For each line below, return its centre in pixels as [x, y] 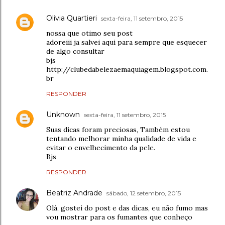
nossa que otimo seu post [89, 33]
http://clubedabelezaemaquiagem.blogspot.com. [127, 69]
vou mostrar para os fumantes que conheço [119, 217]
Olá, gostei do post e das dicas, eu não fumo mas [127, 208]
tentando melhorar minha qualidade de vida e [121, 138]
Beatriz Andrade [74, 193]
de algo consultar [75, 51]
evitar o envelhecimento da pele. [101, 147]
